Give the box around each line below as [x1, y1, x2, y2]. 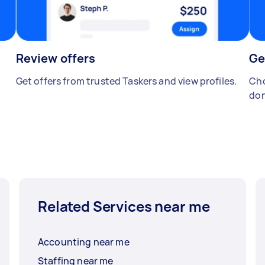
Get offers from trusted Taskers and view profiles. [15, 75, 237, 88]
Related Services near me [38, 196, 210, 216]
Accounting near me [38, 235, 130, 249]
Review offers [15, 50, 96, 67]
